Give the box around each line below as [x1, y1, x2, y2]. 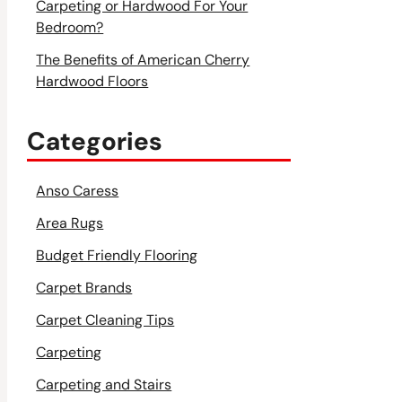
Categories [27, 125, 163, 159]
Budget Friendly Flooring [36, 246, 198, 266]
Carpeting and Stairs [36, 375, 172, 395]
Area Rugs [36, 214, 104, 233]
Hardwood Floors [36, 71, 149, 91]
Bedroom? [36, 17, 104, 37]
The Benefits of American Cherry [36, 49, 250, 69]
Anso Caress [36, 181, 119, 201]
